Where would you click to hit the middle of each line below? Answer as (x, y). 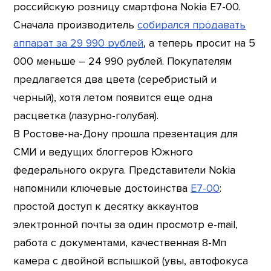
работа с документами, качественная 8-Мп (120, 243)
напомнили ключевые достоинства (102, 189)
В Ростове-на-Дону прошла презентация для (126, 134)
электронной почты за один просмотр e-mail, (126, 225)
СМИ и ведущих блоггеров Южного (103, 152)
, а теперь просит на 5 (200, 44)
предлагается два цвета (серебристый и (115, 80)
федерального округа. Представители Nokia (125, 171)
